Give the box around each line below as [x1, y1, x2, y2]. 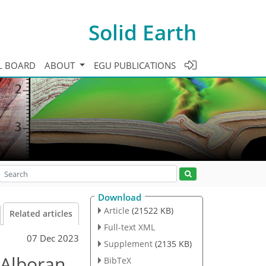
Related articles [9, 208, 72, 219]
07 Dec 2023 [27, 232, 79, 244]
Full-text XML [103, 221, 155, 233]
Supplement [103, 237, 153, 249]
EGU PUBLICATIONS [94, 59, 176, 71]
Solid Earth [88, 18, 197, 46]
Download [98, 191, 141, 203]
